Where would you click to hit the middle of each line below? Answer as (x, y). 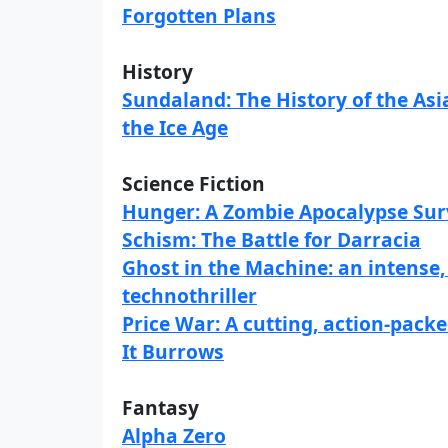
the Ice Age (175, 127)
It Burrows (173, 351)
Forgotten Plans (199, 15)
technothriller (189, 295)
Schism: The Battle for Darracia (271, 239)
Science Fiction (193, 183)
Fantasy (160, 407)
